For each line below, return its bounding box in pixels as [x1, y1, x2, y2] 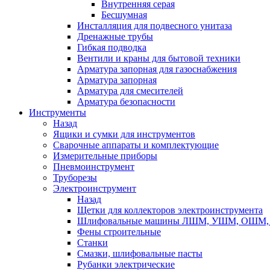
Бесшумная [101, 10, 147, 20]
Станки [77, 237, 108, 248]
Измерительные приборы [53, 151, 157, 161]
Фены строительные [77, 227, 161, 237]
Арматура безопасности [77, 96, 175, 107]
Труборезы [53, 172, 97, 183]
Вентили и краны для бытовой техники [77, 53, 240, 63]
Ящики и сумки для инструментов [53, 129, 195, 139]
